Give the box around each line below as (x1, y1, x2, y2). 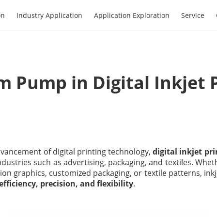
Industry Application (16, 10, 82, 20)
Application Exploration (94, 10, 170, 20)
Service (181, 10, 204, 20)
